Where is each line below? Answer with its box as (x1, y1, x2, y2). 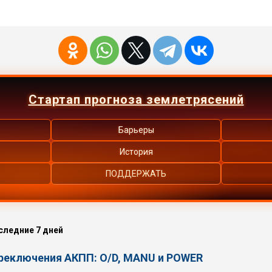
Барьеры (118, 124, 154, 135)
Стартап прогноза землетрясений (28, 92, 244, 107)
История (119, 146, 153, 157)
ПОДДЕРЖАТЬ (106, 168, 166, 178)
